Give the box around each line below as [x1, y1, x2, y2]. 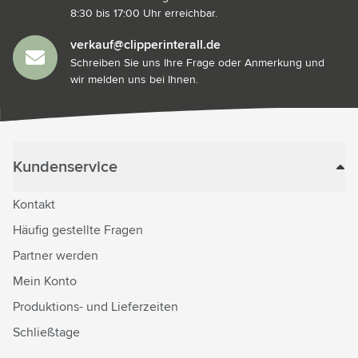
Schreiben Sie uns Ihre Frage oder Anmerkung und [70, 57, 324, 69]
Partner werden [13, 249, 98, 262]
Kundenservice [13, 158, 117, 175]
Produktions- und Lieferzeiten [13, 300, 178, 313]
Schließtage [13, 325, 80, 339]
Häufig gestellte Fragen [13, 223, 143, 237]
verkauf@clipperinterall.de [70, 38, 221, 51]
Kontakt [13, 197, 55, 211]
